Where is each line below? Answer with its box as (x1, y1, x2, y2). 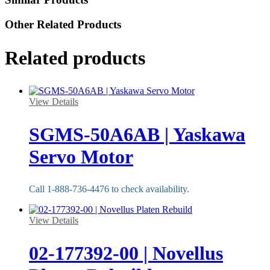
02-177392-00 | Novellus (29, 242, 223, 264)
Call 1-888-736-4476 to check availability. (29, 184, 189, 195)
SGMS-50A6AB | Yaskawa (29, 123, 245, 145)
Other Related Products (5, 17, 121, 31)
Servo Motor (29, 145, 133, 168)
